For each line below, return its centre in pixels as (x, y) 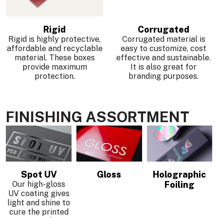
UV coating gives (39, 194)
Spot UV (39, 175)
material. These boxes (54, 57)
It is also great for (163, 67)
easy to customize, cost (163, 48)
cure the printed (39, 212)
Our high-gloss (39, 184)
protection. (54, 76)
